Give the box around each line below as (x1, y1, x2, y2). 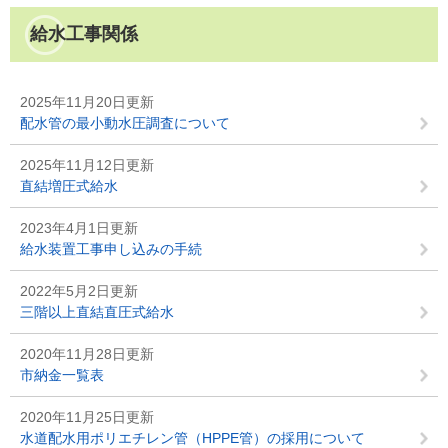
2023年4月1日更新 (20, 220, 138, 236)
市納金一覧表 (20, 367, 104, 383)
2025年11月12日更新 (20, 157, 154, 173)
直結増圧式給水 (20, 178, 118, 194)
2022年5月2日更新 (20, 283, 138, 299)
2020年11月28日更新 (20, 346, 154, 362)
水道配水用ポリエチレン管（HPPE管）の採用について (20, 430, 365, 446)
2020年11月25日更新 (20, 409, 154, 425)
